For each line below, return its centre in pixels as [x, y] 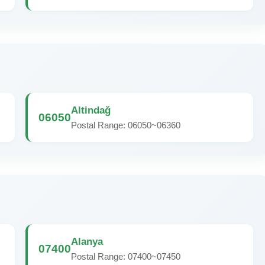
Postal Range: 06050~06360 [126, 125]
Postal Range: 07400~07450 [126, 256]
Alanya [87, 241]
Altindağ [91, 110]
